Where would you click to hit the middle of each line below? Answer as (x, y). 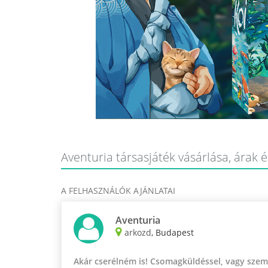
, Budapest (173, 232)
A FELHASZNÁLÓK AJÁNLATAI (118, 190)
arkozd (138, 232)
